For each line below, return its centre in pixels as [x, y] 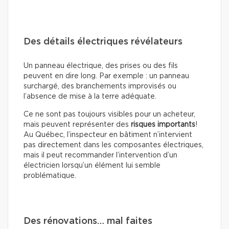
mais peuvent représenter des [77, 125]
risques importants [163, 125]
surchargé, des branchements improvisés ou [100, 87]
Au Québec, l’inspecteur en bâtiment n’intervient [108, 135]
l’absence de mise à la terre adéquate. [90, 97]
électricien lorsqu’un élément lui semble [92, 166]
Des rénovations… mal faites [88, 222]
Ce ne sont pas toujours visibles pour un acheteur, [109, 115]
